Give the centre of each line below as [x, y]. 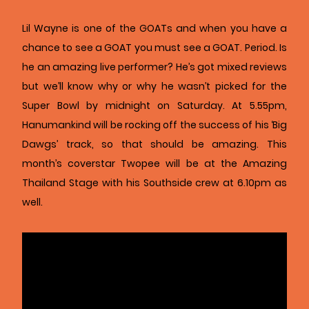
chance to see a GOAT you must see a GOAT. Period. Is [154, 48]
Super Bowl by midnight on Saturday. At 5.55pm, [154, 106]
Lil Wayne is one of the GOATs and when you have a [154, 29]
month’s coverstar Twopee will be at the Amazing [154, 164]
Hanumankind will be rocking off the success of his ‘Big [154, 125]
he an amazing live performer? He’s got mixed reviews [154, 67]
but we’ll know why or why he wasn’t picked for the [154, 87]
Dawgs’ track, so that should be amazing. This [154, 144]
